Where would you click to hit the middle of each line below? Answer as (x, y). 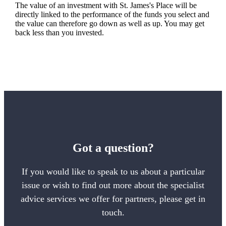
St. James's (136, 6)
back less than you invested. (59, 33)
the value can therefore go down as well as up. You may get (109, 24)
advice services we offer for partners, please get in (113, 199)
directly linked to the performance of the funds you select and (112, 15)
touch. (113, 213)
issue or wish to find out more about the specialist (113, 185)
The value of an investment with (67, 6)
